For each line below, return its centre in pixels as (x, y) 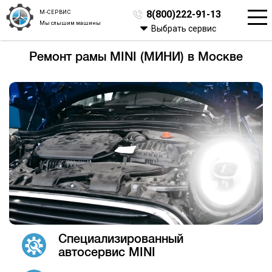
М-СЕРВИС (56, 12)
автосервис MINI (107, 252)
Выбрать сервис (183, 29)
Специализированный (121, 239)
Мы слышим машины (70, 22)
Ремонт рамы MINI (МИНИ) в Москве (136, 56)
